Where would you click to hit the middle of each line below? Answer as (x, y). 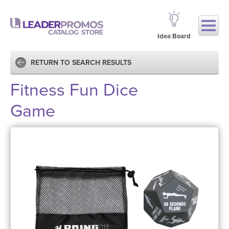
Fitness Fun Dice (74, 90)
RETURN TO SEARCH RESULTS (81, 63)
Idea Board (174, 36)
